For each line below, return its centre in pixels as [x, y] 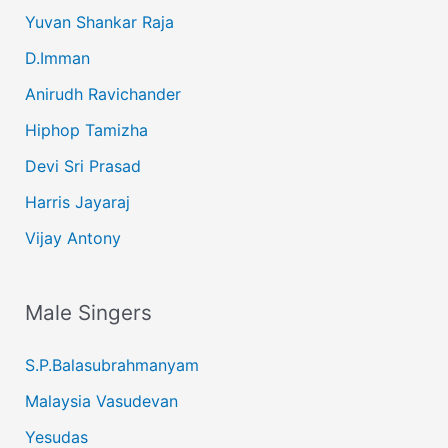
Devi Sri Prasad [82, 165]
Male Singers [88, 313]
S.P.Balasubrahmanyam [111, 365]
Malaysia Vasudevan [101, 401]
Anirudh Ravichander [102, 93]
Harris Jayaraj [77, 201]
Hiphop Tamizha [86, 129]
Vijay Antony [72, 237]
